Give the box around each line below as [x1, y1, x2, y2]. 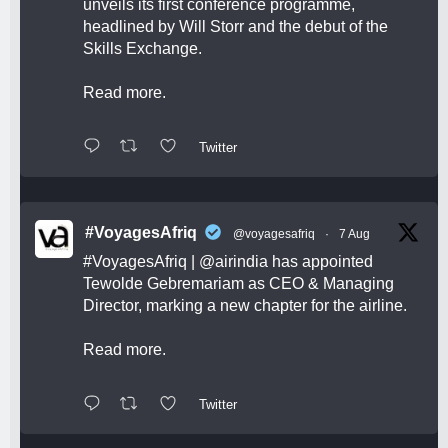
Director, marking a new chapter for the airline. [83, 297, 407, 315]
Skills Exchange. [83, 40, 202, 58]
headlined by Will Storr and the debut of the [83, 18, 388, 36]
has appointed [268, 253, 373, 271]
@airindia [199, 253, 268, 271]
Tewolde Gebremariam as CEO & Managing [83, 275, 394, 293]
